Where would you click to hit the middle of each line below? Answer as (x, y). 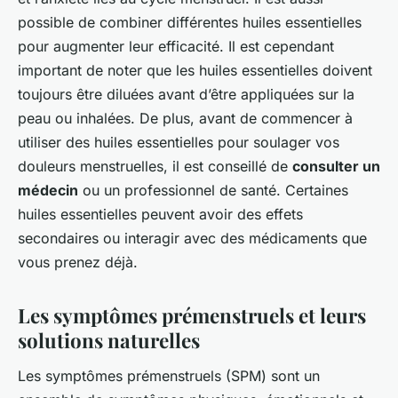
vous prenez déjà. (78, 263)
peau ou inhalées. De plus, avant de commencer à (185, 119)
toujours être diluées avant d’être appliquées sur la (186, 95)
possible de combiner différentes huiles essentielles (190, 23)
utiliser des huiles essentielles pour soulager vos (179, 143)
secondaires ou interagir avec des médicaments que (192, 239)
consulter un (336, 167)
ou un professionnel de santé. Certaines (213, 191)
